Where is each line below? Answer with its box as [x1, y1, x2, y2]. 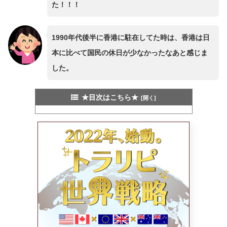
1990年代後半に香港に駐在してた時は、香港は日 [51, 33, 210, 42]
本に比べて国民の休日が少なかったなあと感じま [51, 48, 208, 57]
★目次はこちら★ [81, 93, 138, 101]
